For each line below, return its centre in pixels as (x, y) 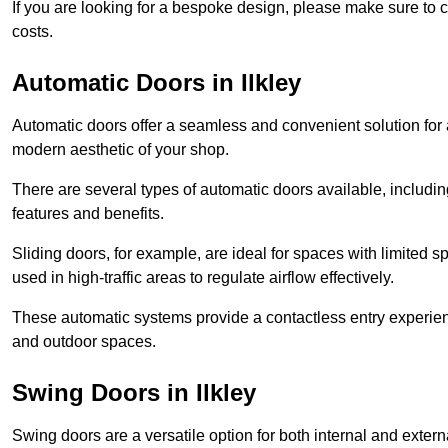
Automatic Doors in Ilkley (156, 82)
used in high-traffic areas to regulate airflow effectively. (203, 277)
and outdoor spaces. (84, 341)
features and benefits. (88, 213)
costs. (32, 31)
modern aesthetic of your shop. (120, 149)
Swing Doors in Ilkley (134, 392)
